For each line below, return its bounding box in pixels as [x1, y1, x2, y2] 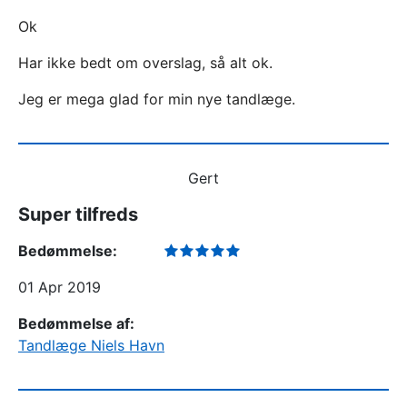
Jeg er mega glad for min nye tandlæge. [18, 90, 295, 108]
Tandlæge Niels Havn [18, 336, 164, 354]
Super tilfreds [18, 203, 138, 225]
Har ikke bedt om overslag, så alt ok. [18, 54, 273, 72]
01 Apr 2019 [18, 278, 101, 296]
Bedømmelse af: [18, 314, 134, 333]
